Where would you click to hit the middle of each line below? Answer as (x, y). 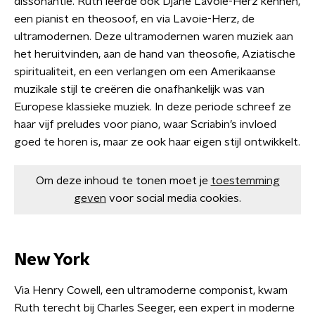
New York (52, 260)
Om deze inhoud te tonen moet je (122, 180)
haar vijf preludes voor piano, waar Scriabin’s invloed (145, 124)
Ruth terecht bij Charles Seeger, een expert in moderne (154, 308)
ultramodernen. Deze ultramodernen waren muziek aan (154, 36)
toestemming (245, 180)
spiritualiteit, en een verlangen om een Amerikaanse (145, 71)
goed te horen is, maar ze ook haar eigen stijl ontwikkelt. (157, 142)
